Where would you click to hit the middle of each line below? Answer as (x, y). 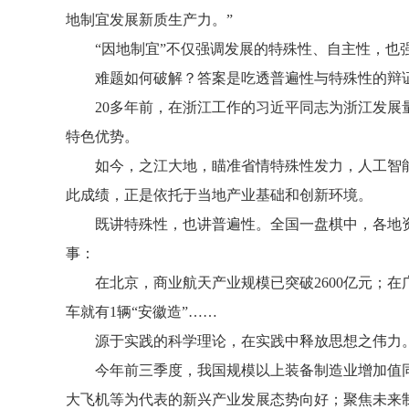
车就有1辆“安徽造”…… (142, 312)
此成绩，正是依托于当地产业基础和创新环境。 (219, 195)
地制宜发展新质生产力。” (149, 20)
